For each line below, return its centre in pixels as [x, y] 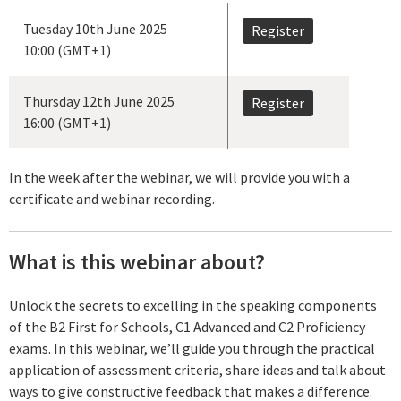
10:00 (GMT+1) [67, 50]
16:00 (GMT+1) [67, 122]
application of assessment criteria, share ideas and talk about [197, 369]
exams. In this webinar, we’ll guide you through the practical [192, 348]
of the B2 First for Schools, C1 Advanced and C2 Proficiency [187, 326]
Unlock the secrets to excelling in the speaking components [193, 305]
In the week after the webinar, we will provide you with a [179, 177]
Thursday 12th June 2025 [99, 101]
